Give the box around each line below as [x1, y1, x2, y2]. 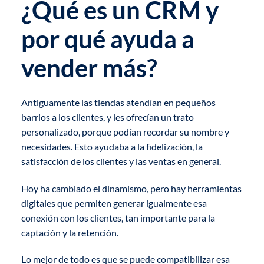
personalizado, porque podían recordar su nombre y [21, 126, 229, 137]
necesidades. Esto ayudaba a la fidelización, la [21, 140, 203, 152]
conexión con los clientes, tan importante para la [21, 212, 215, 223]
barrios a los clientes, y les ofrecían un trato [21, 111, 194, 123]
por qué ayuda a [21, 24, 194, 54]
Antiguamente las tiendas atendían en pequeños [21, 96, 216, 108]
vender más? [21, 52, 157, 82]
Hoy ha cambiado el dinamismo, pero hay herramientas [21, 182, 242, 194]
